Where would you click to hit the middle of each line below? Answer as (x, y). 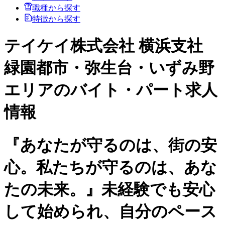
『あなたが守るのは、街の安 (110, 145)
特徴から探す (56, 19)
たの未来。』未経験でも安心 (109, 189)
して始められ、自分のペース (110, 211)
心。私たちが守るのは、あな (110, 167)
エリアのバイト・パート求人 (111, 90)
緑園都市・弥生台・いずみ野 (109, 68)
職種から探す (56, 8)
